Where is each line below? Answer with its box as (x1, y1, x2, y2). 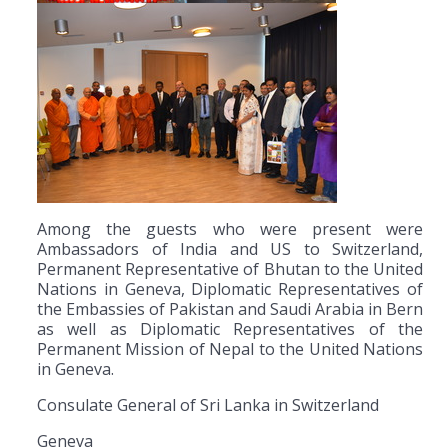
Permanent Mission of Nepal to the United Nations (37, 338, 423, 361)
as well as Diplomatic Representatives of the (37, 318, 423, 341)
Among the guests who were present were (37, 218, 423, 241)
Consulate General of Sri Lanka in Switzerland (37, 394, 379, 417)
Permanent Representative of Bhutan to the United (37, 258, 423, 281)
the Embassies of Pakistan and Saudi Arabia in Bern (37, 298, 423, 321)
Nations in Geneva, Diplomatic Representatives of (37, 278, 423, 301)
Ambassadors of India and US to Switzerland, (37, 238, 423, 261)
